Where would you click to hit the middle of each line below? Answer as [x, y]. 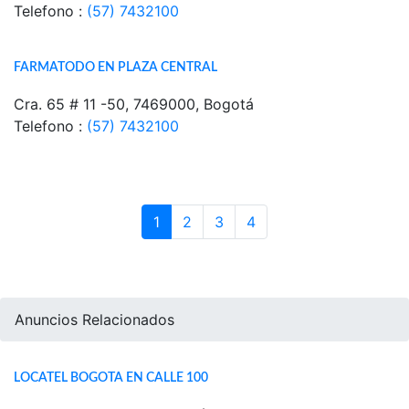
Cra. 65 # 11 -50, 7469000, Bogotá [134, 104]
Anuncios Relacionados [94, 320]
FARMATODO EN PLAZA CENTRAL [115, 67]
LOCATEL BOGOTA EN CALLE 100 [111, 378]
